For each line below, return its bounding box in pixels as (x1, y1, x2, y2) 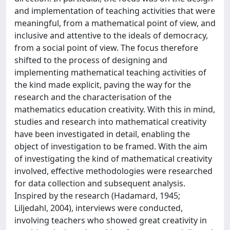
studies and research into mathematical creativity (14, 116, 206, 127)
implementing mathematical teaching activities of (14, 67, 206, 78)
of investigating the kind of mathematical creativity (14, 153, 212, 164)
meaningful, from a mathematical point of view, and (14, 17, 216, 29)
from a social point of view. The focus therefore (14, 42, 198, 53)
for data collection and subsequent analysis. (14, 178, 185, 189)
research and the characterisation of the (14, 91, 171, 103)
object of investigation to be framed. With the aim (14, 141, 207, 152)
